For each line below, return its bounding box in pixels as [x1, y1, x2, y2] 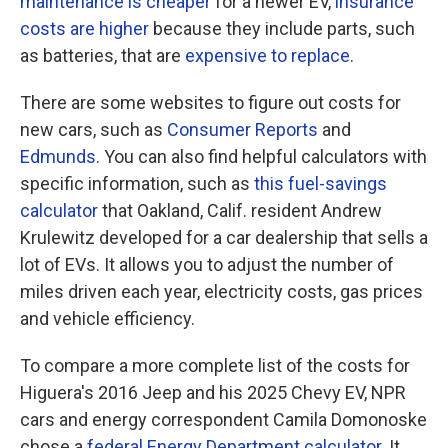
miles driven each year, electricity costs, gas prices [20, 281, 423, 302]
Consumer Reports [167, 119, 318, 140]
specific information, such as [20, 173, 254, 194]
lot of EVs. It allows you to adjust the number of [20, 254, 394, 275]
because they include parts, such [149, 18, 415, 39]
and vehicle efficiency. [20, 308, 195, 329]
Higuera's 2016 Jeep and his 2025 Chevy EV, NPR [20, 382, 406, 403]
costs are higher [20, 18, 149, 39]
